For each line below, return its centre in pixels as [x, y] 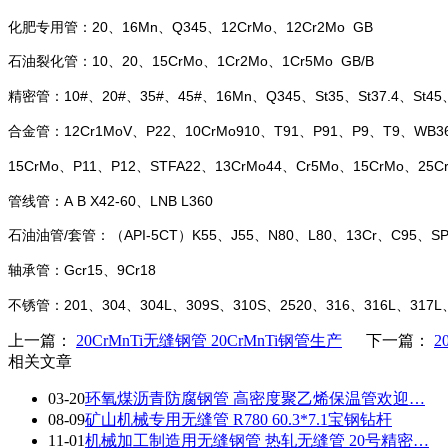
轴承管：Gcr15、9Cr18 [82, 270]
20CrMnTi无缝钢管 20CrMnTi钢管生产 [209, 341]
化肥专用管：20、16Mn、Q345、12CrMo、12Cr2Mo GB [190, 26]
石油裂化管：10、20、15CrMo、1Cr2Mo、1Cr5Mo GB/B [191, 61]
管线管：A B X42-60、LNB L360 [110, 200]
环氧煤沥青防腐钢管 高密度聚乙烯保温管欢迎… [255, 399]
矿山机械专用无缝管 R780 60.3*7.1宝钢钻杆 [238, 420]
